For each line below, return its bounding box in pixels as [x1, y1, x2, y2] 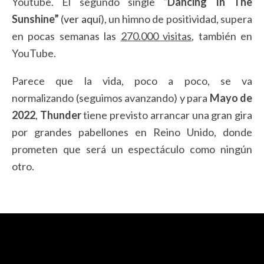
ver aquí [64, 12, 101, 26]
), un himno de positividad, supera [100, 12, 253, 26]
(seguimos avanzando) [75, 91, 180, 105]
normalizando [12, 91, 76, 105]
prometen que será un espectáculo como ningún [12, 143, 252, 156]
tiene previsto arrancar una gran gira [83, 108, 253, 122]
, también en [192, 29, 253, 43]
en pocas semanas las [12, 29, 121, 43]
